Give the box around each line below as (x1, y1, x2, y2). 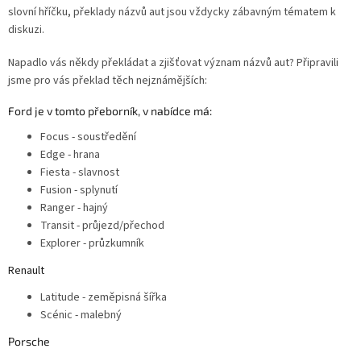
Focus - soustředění (40, 128, 136, 145)
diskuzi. (8, 21, 44, 38)
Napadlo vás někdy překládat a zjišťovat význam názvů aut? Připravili (8, 54, 338, 71)
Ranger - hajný (40, 199, 108, 216)
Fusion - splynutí (40, 181, 118, 198)
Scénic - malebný (40, 306, 122, 323)
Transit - (40, 217, 82, 234)
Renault (8, 262, 44, 279)
